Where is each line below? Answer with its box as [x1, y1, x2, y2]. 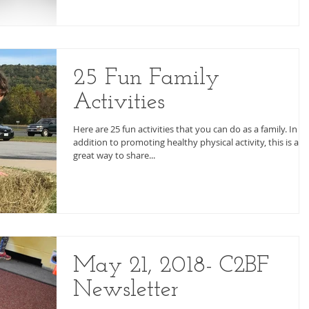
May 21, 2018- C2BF [73, 253, 269, 278]
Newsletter [73, 277, 179, 302]
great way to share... [73, 149, 155, 162]
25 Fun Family [73, 66, 219, 91]
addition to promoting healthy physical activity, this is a [73, 136, 299, 149]
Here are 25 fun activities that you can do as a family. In [73, 123, 289, 136]
